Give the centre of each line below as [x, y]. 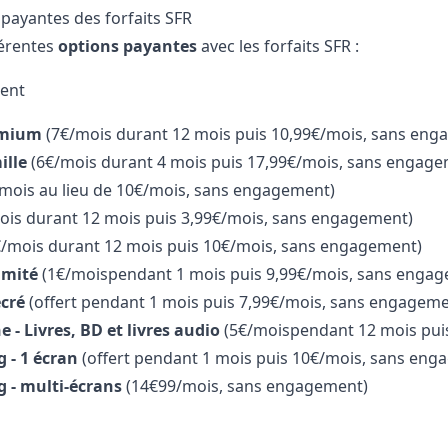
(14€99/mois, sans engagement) [246, 386]
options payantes [127, 46]
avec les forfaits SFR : [277, 46]
